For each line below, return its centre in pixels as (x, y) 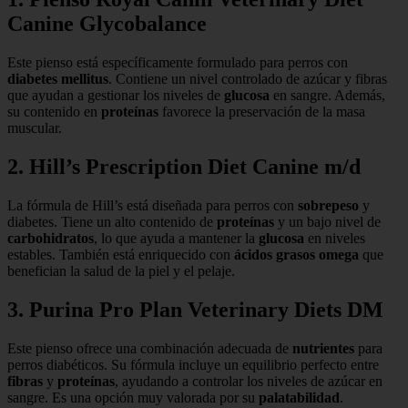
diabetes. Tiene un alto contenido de (112, 222)
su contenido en (54, 112)
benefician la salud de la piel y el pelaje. (121, 271)
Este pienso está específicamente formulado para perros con (178, 63)
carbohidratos (51, 239)
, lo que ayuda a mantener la (176, 239)
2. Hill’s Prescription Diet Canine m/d (184, 167)
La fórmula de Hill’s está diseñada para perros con (153, 206)
